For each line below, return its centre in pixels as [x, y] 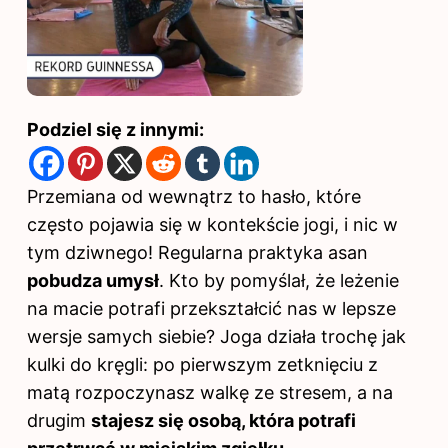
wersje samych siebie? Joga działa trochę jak [216, 337]
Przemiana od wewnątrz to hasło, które [194, 197]
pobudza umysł [93, 281]
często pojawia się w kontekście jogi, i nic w [212, 225]
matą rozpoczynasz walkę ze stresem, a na [210, 393]
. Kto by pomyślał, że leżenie [279, 281]
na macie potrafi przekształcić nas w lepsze [211, 309]
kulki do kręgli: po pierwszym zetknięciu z [202, 365]
